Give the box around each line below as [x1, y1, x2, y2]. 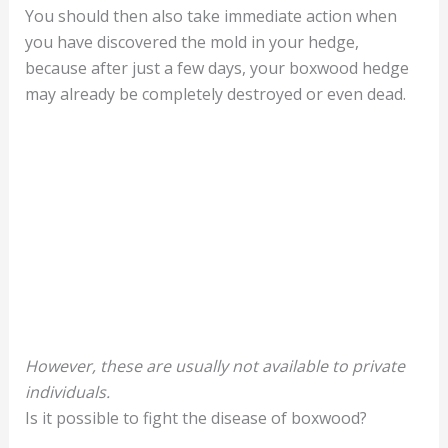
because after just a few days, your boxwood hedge [24, 57, 409, 80]
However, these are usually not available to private [24, 354, 405, 377]
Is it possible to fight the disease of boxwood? [24, 406, 367, 429]
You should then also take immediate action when [24, 5, 397, 28]
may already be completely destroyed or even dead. [24, 83, 406, 106]
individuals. [24, 380, 110, 403]
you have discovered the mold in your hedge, [24, 31, 359, 54]
